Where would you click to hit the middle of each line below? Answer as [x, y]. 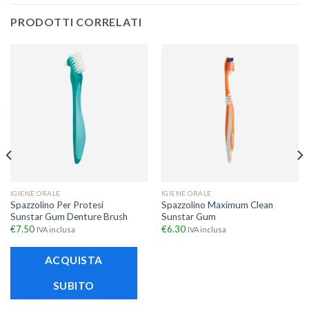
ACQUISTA [73, 260]
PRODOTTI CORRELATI [76, 22]
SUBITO [73, 286]
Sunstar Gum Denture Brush [69, 217]
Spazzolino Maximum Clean [217, 205]
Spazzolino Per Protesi [57, 205]
